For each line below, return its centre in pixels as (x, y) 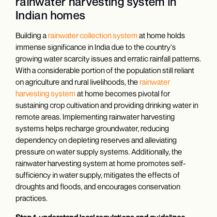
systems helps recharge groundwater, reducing (92, 128)
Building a (32, 35)
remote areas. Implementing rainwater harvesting (95, 117)
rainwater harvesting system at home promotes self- (101, 163)
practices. (31, 198)
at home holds (161, 35)
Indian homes (51, 15)
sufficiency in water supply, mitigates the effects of (98, 175)
